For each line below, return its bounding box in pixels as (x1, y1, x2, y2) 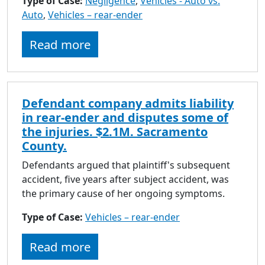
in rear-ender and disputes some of (22, 109, 228, 125)
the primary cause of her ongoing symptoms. (22, 186, 225, 200)
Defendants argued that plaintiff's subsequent (22, 158, 230, 172)
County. (22, 137, 67, 154)
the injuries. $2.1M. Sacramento (22, 123, 208, 140)
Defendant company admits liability (22, 95, 234, 111)
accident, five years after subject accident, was (22, 172, 229, 186)
